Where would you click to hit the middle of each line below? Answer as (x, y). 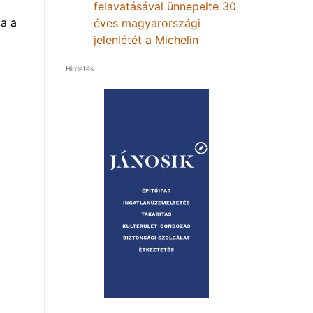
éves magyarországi (147, 23)
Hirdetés (80, 68)
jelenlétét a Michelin (146, 39)
